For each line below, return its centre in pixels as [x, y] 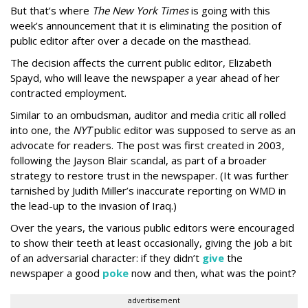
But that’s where [51, 10]
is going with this [229, 10]
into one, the [42, 130]
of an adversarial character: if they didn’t [106, 258]
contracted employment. [68, 93]
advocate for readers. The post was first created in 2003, [147, 145]
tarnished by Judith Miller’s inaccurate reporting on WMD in [148, 190]
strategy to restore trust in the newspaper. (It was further [150, 175]
